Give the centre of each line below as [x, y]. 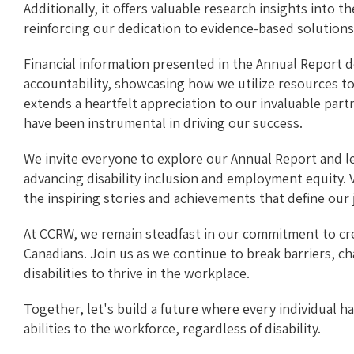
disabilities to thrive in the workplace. [137, 273]
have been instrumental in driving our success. [163, 123]
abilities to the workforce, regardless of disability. [172, 329]
